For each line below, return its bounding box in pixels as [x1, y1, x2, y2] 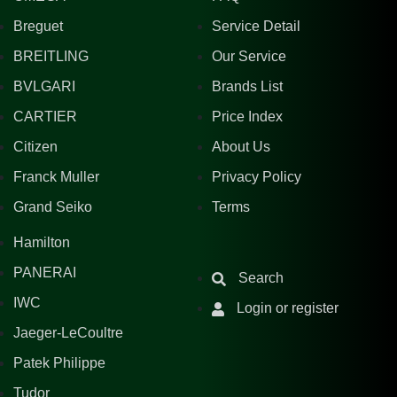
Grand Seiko [13, 199, 92, 215]
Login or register [237, 300, 339, 316]
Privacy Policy [212, 169, 301, 185]
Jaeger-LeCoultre [13, 325, 123, 341]
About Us [212, 139, 270, 155]
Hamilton [13, 235, 70, 251]
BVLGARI [13, 79, 75, 95]
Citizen [13, 139, 58, 155]
